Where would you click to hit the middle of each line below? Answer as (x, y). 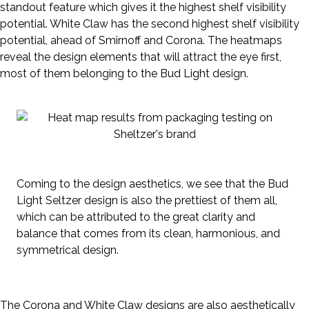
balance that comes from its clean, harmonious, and (148, 234)
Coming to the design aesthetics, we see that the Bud (152, 184)
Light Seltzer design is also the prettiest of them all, (147, 201)
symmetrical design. (68, 250)
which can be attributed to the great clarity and (136, 217)
